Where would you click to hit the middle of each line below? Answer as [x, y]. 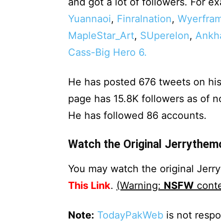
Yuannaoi [90, 19]
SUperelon [165, 36]
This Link [89, 185]
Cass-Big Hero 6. [108, 52]
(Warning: [140, 185]
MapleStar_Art [101, 36]
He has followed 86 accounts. [137, 115]
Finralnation [144, 19]
